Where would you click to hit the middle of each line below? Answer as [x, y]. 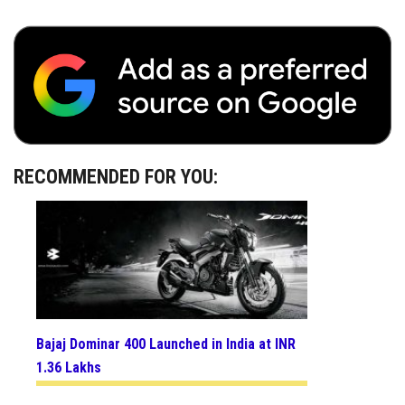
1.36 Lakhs [69, 368]
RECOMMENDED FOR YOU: [116, 177]
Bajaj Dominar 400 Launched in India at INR [166, 344]
